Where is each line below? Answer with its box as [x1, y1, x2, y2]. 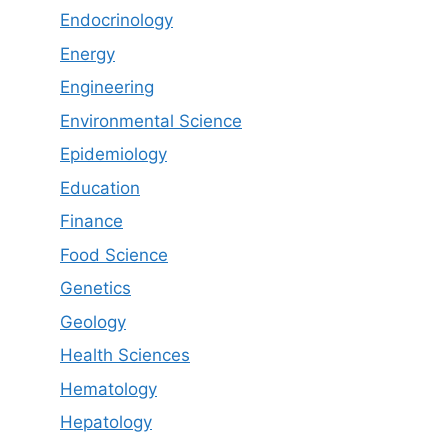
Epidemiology [60, 144, 167, 164]
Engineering [60, 77, 154, 97]
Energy [60, 43, 115, 64]
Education [60, 177, 140, 198]
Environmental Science [60, 110, 242, 131]
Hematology [60, 378, 157, 399]
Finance [60, 211, 123, 231]
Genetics [60, 278, 131, 298]
